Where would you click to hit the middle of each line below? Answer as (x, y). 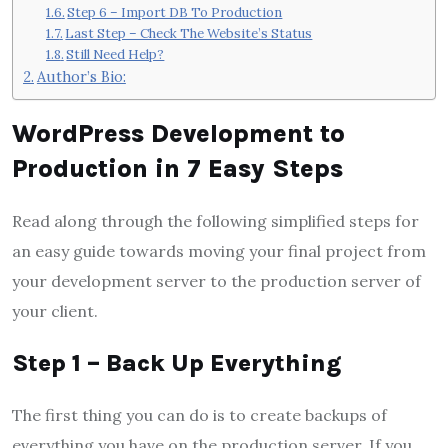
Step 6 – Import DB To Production (175, 12)
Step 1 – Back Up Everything (176, 363)
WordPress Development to (178, 134)
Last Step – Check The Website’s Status (189, 33)
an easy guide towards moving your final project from (219, 251)
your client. (55, 311)
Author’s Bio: (81, 76)
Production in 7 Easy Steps (177, 169)
